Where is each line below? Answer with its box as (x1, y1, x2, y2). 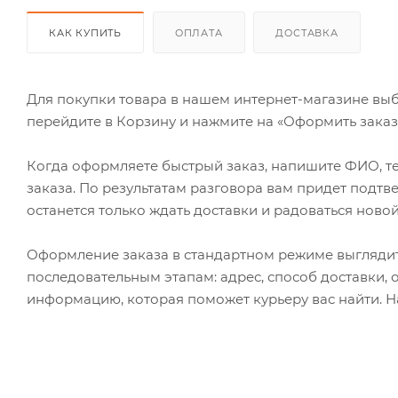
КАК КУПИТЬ (49, 26, 122, 39)
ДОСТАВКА (275, 26, 338, 39)
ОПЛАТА (174, 26, 223, 39)
